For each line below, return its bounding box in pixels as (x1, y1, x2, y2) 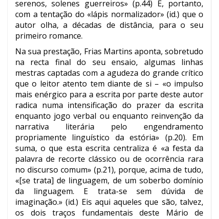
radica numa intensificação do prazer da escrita (15, 100, 203, 111)
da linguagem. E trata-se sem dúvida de (15, 186, 203, 197)
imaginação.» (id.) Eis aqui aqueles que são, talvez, (15, 197, 203, 208)
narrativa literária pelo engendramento (15, 121, 203, 132)
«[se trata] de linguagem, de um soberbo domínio (15, 175, 203, 186)
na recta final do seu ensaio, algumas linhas (15, 57, 203, 68)
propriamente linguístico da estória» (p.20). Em (15, 132, 203, 143)
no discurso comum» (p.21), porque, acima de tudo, (15, 164, 203, 175)
